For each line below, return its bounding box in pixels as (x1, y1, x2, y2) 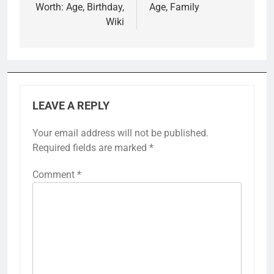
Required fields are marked (32, 142, 149, 154)
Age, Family (149, 1, 199, 13)
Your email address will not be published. (32, 127, 209, 139)
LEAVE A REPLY (32, 100, 109, 113)
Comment (32, 169, 77, 181)
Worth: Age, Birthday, (35, 1, 124, 13)
